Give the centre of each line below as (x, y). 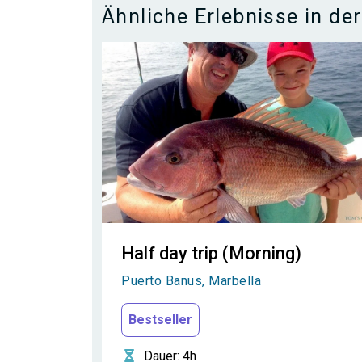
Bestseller (160, 320)
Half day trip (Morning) (211, 253)
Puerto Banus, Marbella (191, 281)
